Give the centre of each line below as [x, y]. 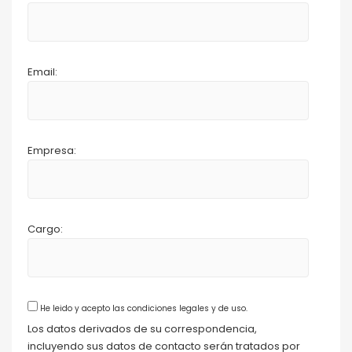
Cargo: [45, 229]
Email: [42, 72]
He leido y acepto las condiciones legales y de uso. [143, 308]
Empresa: [52, 150]
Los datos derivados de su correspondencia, [142, 328]
